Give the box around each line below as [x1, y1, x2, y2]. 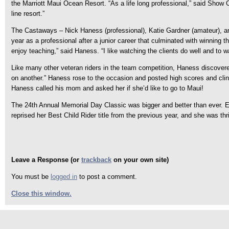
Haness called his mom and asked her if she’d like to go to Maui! [11, 84, 203, 92]
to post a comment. [77, 173, 137, 180]
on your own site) [111, 156, 169, 164]
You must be [11, 173, 51, 180]
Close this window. [11, 190, 72, 197]
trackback [81, 156, 111, 164]
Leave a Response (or [11, 156, 81, 164]
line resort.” [11, 10, 44, 17]
